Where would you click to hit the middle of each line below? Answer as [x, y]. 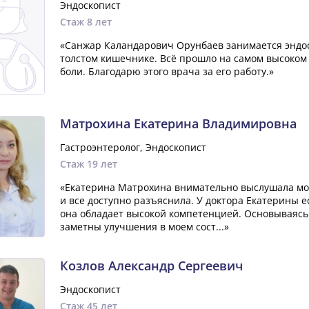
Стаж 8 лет [86, 22]
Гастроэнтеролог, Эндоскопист [133, 147]
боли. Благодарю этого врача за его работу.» [167, 71]
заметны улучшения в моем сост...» [144, 227]
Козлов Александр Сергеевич [151, 266]
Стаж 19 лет [88, 164]
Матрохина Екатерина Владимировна [178, 123]
